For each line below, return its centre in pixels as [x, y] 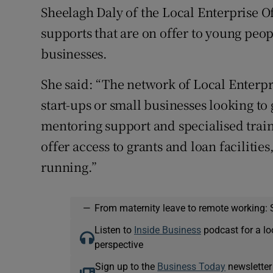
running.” [69, 167]
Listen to [114, 230]
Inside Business [167, 230]
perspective [119, 245]
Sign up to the [126, 267]
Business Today [192, 267]
